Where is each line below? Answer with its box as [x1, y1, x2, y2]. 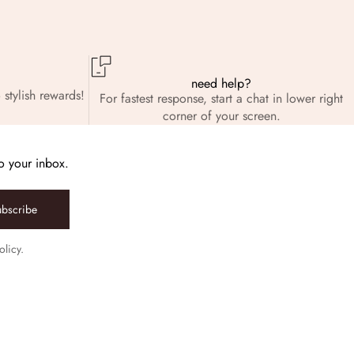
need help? [191, 73, 252, 92]
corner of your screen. [162, 106, 281, 125]
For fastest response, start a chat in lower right [100, 88, 344, 107]
